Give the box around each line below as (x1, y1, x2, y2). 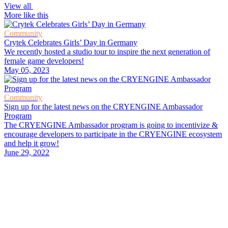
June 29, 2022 (4, 148, 49, 157)
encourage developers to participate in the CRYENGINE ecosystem (4, 130, 222, 138)
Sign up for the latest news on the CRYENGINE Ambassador (4, 102, 203, 111)
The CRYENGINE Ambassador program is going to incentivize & (4, 121, 218, 129)
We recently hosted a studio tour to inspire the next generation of (4, 47, 210, 56)
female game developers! (4, 56, 84, 65)
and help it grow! (4, 139, 59, 148)
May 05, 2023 (4, 66, 49, 74)
